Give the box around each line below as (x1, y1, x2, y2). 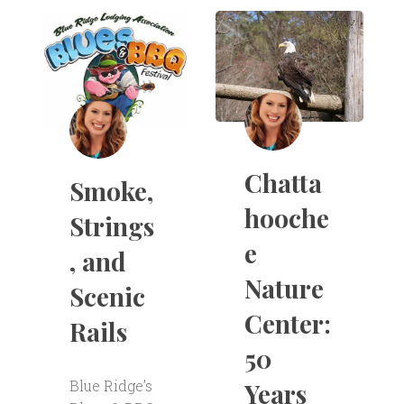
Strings (69, 209, 154, 243)
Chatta (243, 166, 322, 200)
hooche (243, 201, 329, 235)
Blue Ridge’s (69, 376, 152, 396)
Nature (243, 271, 324, 306)
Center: (243, 307, 331, 341)
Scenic (69, 280, 145, 314)
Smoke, (69, 174, 153, 208)
